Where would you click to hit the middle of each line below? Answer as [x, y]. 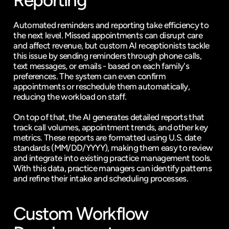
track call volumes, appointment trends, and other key [111, 127]
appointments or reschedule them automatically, [101, 86]
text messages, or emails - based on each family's [101, 66]
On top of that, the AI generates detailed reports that [109, 117]
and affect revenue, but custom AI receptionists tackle [111, 45]
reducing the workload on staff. [70, 97]
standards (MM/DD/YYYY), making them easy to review [113, 148]
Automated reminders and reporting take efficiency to [111, 25]
